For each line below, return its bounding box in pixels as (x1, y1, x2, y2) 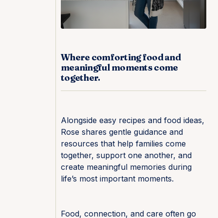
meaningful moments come (61, 62, 178, 73)
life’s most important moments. (61, 174, 174, 183)
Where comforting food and (61, 52, 181, 63)
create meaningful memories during (61, 162, 192, 172)
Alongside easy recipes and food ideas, (61, 115, 204, 125)
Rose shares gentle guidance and (61, 127, 183, 137)
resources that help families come (61, 139, 186, 148)
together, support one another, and (61, 150, 192, 160)
